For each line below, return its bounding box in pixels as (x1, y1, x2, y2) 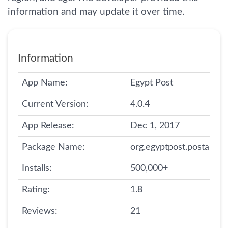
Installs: (22, 164, 52, 173)
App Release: (22, 121, 74, 130)
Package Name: (22, 142, 85, 152)
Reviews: (22, 207, 58, 216)
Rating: (22, 185, 50, 194)
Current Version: (22, 100, 89, 109)
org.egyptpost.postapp (130, 142, 219, 152)
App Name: (22, 78, 68, 88)
